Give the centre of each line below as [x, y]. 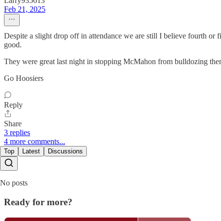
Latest [31, 151]
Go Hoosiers [24, 78]
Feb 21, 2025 [25, 9]
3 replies [17, 133]
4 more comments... [35, 142]
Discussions [65, 151]
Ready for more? [38, 202]
